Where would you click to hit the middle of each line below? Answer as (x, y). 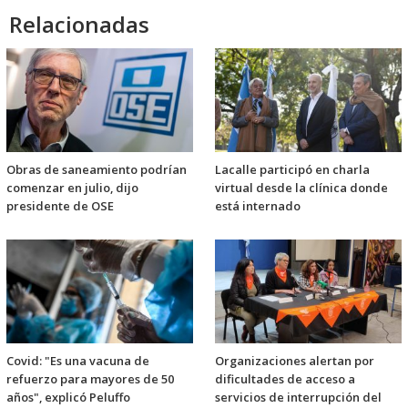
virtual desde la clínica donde (301, 188)
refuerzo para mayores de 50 (90, 379)
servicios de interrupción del (298, 398)
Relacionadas (79, 25)
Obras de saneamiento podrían (97, 170)
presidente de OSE (60, 206)
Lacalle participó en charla (292, 170)
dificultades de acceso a (285, 379)
